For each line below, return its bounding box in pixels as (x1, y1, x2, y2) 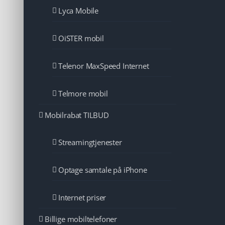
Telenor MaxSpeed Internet (58, 61, 149, 71)
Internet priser (58, 192, 106, 203)
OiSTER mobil (58, 33, 104, 44)
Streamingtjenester (58, 137, 122, 148)
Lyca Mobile (58, 6, 99, 16)
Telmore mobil (58, 88, 108, 99)
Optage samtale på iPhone (58, 165, 147, 175)
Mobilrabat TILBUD (45, 110, 109, 121)
